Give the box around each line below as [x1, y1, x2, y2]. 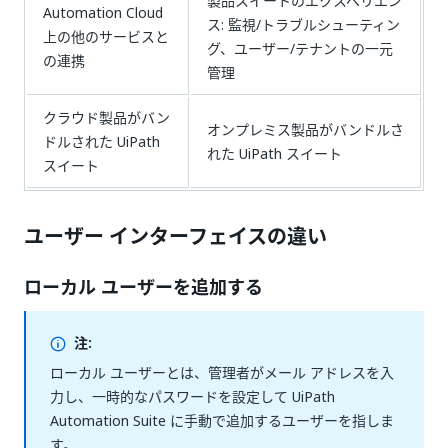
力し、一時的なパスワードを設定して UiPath [50, 386, 335, 407]
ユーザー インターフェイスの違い [24, 222, 327, 252]
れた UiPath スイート [207, 143, 342, 164]
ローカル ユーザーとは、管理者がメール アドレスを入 [50, 362, 394, 383]
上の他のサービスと [43, 26, 169, 47]
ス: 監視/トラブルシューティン [207, 14, 400, 35]
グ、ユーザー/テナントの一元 [207, 38, 393, 59]
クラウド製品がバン [43, 107, 170, 128]
